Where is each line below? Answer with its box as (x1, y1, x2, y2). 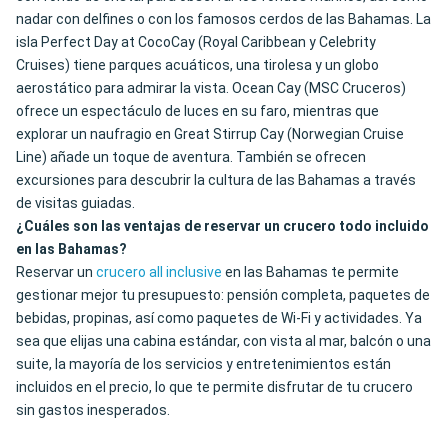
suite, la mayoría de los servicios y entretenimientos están (16, 356, 391, 373)
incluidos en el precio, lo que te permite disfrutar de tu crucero (16, 379, 413, 396)
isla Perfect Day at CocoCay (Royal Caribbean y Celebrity (16, 34, 376, 51)
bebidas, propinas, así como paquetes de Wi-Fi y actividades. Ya (16, 310, 422, 327)
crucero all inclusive (96, 264, 222, 281)
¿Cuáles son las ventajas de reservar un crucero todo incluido (16, 218, 429, 235)
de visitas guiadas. (16, 195, 135, 212)
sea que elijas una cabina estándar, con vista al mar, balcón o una (16, 333, 431, 350)
